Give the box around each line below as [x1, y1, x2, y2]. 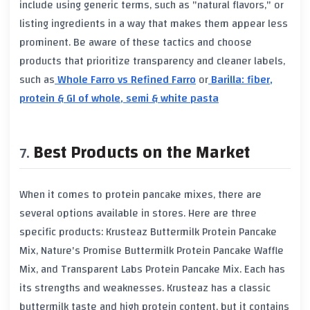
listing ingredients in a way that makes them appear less [19, 13, 288, 33]
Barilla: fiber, [208, 69, 273, 89]
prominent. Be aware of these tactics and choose [19, 32, 252, 52]
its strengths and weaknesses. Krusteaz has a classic [19, 278, 271, 298]
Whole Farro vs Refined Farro [55, 69, 196, 89]
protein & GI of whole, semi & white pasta [19, 88, 219, 108]
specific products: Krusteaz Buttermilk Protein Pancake [19, 222, 277, 242]
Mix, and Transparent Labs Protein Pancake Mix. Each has [19, 259, 285, 280]
